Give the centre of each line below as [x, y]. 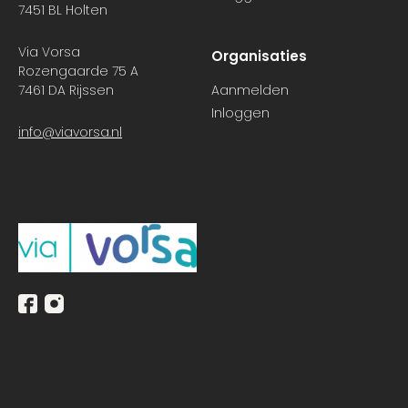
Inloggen [240, 113]
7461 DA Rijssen [68, 91]
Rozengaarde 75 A [78, 71]
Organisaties [259, 56]
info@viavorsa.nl [70, 133]
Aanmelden [250, 91]
